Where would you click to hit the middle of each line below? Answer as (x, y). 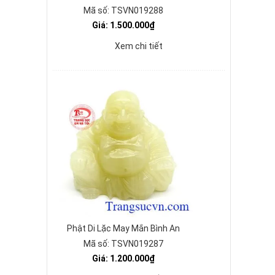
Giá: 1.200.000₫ (123, 258)
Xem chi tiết (139, 46)
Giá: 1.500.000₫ (123, 25)
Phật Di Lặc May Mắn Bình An (123, 228)
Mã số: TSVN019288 (123, 10)
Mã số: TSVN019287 (123, 244)
